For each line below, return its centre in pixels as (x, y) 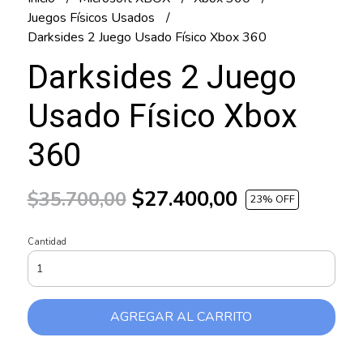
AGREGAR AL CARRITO (181, 317)
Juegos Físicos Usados (92, 18)
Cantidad (47, 242)
